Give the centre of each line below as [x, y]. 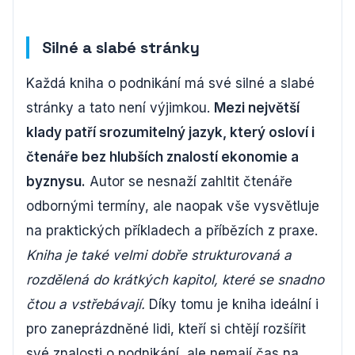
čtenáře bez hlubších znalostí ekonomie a [162, 157]
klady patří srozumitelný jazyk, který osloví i [170, 132]
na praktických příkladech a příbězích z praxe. [172, 230]
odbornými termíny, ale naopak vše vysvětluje [173, 206]
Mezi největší [257, 107]
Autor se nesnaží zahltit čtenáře [189, 181]
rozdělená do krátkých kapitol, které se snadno [175, 279]
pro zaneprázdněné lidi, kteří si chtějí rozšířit [166, 328]
